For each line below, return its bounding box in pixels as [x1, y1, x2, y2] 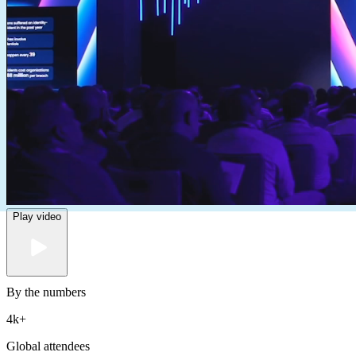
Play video [13, 211, 61, 223]
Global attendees [6, 339, 90, 354]
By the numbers [6, 285, 86, 300]
